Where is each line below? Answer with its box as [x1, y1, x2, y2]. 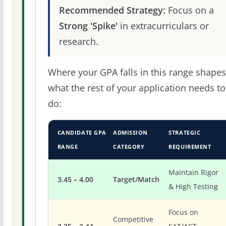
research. [59, 35, 98, 47]
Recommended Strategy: [59, 4, 165, 16]
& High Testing [168, 182, 218, 191]
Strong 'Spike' [59, 19, 118, 32]
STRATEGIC [168, 129, 201, 136]
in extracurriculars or [117, 19, 209, 32]
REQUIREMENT [168, 143, 211, 150]
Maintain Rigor [168, 168, 219, 177]
